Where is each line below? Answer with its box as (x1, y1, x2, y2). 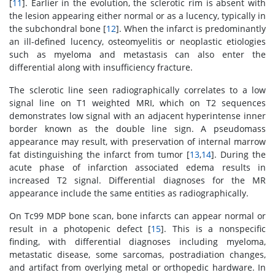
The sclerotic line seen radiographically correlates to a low (9, 84, 266, 96)
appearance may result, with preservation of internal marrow (9, 136, 266, 148)
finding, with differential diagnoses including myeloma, (9, 236, 266, 248)
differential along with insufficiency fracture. (9, 61, 193, 74)
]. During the (211, 149, 266, 161)
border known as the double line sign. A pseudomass (9, 123, 266, 135)
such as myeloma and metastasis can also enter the (9, 48, 266, 61)
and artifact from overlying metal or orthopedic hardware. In (9, 261, 266, 274)
